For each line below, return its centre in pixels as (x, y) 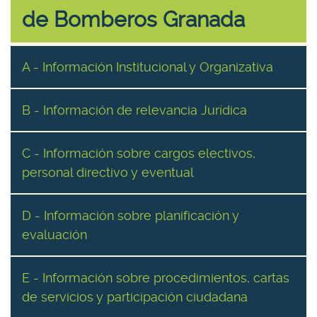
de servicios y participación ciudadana (135, 297)
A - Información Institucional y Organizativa (148, 67)
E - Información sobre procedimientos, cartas (156, 278)
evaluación (54, 235)
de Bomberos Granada (133, 19)
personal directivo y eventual (108, 172)
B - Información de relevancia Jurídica (134, 110)
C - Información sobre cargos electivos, (139, 153)
